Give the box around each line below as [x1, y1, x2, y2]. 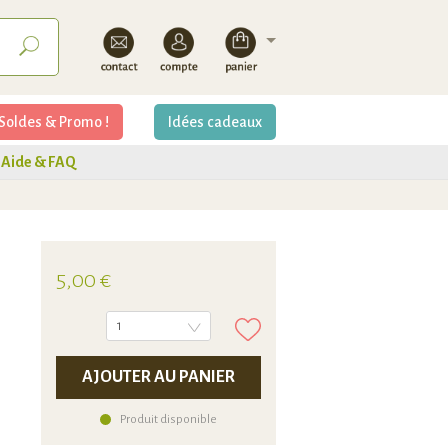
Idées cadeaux [168, 114, 262, 130]
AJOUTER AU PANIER [82, 368, 235, 386]
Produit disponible [120, 413, 217, 426]
